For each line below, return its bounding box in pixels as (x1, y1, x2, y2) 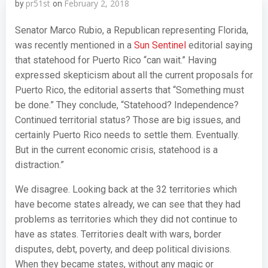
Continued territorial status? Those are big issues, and (15, 114, 240, 126)
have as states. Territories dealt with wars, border (15, 229, 221, 240)
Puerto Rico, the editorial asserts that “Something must (15, 84, 244, 96)
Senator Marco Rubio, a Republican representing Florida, (15, 25, 248, 36)
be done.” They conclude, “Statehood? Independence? (15, 99, 239, 111)
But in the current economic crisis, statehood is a (15, 144, 218, 156)
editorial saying (186, 39, 252, 51)
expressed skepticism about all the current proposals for (15, 69, 253, 81)
